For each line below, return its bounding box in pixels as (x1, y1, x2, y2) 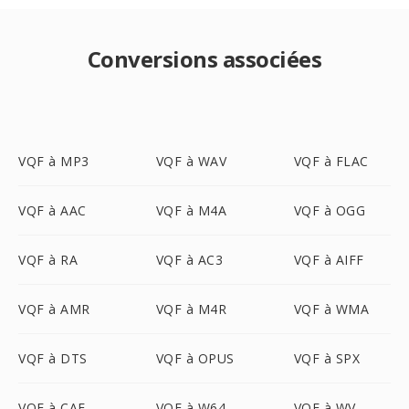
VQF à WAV (155, 152, 227, 170)
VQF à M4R (155, 300, 227, 318)
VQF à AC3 (155, 251, 224, 268)
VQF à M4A (155, 202, 227, 219)
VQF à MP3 (18, 152, 89, 170)
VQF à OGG (293, 202, 366, 219)
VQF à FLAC (293, 152, 369, 170)
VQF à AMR (18, 300, 90, 318)
